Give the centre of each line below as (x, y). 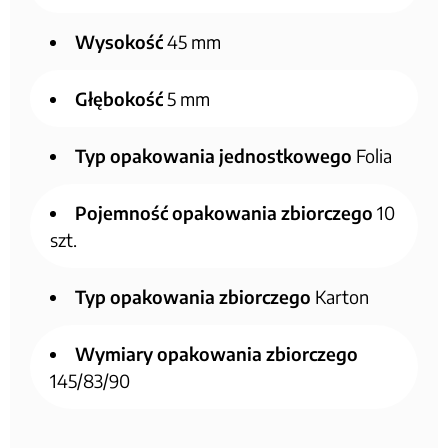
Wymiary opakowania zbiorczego (216, 353)
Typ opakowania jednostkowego (213, 155)
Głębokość (119, 98)
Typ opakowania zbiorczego (193, 296)
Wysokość (119, 41)
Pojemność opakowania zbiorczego (224, 212)
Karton (340, 296)
